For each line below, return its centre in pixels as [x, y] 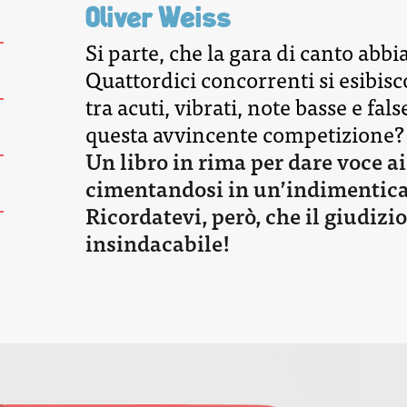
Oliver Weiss [159, 21]
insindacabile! [159, 243]
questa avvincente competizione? [245, 134]
